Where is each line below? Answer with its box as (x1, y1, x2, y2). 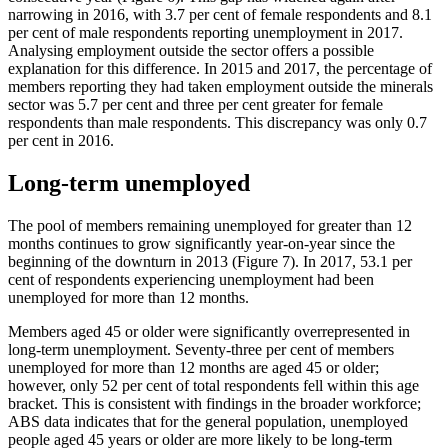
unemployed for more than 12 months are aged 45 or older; (8, 358, 379, 376)
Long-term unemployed (8, 169, 250, 196)
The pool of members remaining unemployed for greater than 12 (8, 216, 412, 234)
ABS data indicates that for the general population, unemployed (8, 412, 408, 430)
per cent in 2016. (8, 131, 114, 149)
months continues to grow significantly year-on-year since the (8, 234, 395, 252)
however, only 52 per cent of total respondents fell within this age (8, 376, 419, 394)
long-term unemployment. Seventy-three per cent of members (8, 340, 394, 358)
